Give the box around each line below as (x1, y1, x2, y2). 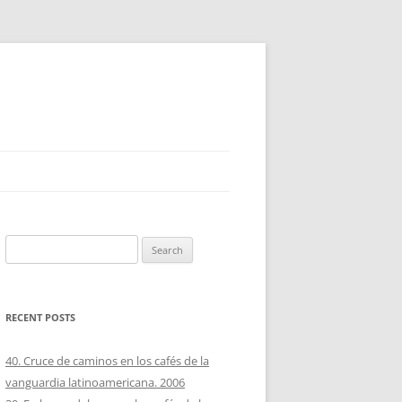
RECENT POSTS (5, 310, 75, 324)
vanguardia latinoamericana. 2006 (5, 374, 185, 390)
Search (4, 237, 40, 253)
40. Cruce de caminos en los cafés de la (5, 353, 209, 369)
